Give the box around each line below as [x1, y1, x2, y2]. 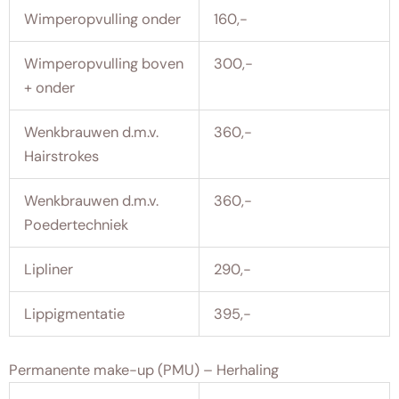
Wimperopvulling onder [24, 9, 182, 28]
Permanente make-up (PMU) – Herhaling [9, 361, 279, 380]
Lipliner [24, 259, 74, 279]
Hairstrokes [24, 146, 100, 166]
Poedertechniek [24, 215, 129, 234]
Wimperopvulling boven [24, 53, 184, 73]
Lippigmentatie [24, 304, 126, 323]
